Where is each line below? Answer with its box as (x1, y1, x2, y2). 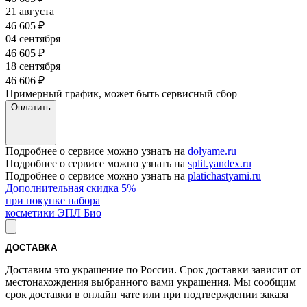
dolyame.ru (188, 145, 236, 158)
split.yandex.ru (188, 158, 251, 170)
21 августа (5, 5, 54, 18)
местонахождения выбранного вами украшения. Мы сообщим (5, 276, 296, 288)
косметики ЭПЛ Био (5, 207, 101, 219)
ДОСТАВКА (5, 243, 58, 254)
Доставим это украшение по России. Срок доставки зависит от (5, 264, 301, 276)
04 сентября (5, 33, 60, 45)
